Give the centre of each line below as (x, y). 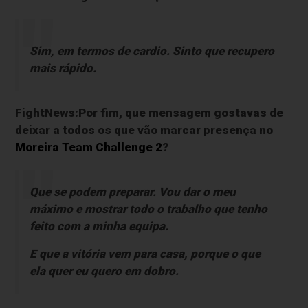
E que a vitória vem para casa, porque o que (145, 253)
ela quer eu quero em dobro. (104, 271)
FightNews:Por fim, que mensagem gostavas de (150, 112)
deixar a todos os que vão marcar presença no (144, 130)
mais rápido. (63, 68)
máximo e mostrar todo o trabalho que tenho (148, 209)
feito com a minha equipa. (99, 226)
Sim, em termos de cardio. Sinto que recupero (152, 51)
